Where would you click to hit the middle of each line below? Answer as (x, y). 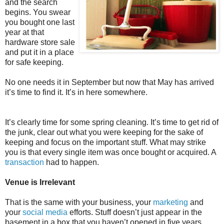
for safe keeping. (34, 62)
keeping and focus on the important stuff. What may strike (105, 142)
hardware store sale (40, 42)
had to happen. (71, 162)
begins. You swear (38, 12)
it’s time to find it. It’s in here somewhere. (76, 92)
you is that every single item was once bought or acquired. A (110, 152)
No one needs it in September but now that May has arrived (109, 82)
